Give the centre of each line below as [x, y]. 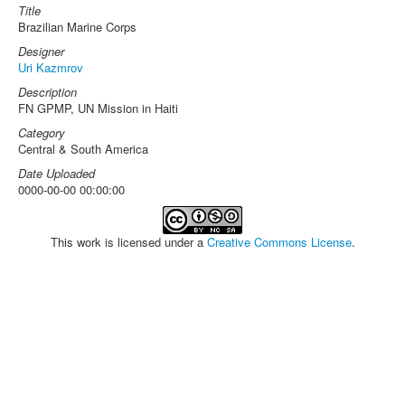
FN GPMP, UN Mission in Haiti [98, 108]
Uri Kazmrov [51, 67]
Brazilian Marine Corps [77, 27]
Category [42, 132]
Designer [41, 51]
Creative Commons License [279, 242]
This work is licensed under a [128, 242]
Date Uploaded [57, 173]
